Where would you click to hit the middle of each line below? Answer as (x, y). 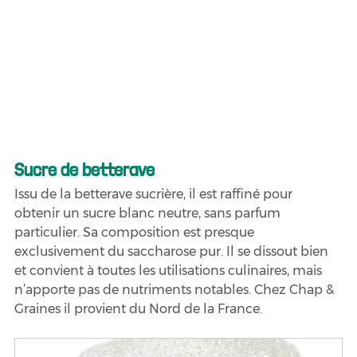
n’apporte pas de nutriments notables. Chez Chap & (176, 289)
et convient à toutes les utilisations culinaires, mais (170, 270)
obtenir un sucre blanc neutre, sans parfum (149, 213)
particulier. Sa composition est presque (136, 232)
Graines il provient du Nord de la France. (138, 308)
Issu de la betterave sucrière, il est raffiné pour (155, 194)
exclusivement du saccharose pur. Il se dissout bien (173, 251)
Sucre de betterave (84, 169)
